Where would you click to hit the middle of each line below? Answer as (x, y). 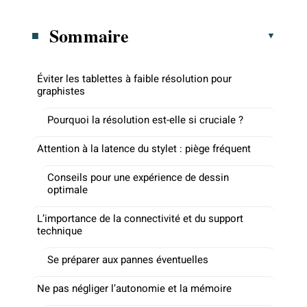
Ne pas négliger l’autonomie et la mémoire (134, 288)
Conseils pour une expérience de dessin (138, 177)
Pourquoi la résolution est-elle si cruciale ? (145, 120)
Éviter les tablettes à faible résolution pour (134, 78)
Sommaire (89, 35)
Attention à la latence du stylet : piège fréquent (144, 148)
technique (60, 231)
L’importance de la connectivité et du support (140, 218)
